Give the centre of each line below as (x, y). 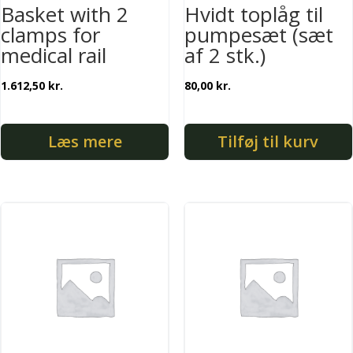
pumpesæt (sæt (258, 35)
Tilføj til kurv (268, 142)
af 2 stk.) (225, 56)
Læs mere (85, 142)
